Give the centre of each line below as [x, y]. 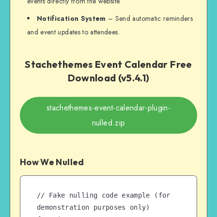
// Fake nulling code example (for [104, 195]
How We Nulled [52, 162]
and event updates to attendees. [73, 32]
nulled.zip [108, 123]
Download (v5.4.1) [108, 77]
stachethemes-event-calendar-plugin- [108, 108]
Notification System [71, 19]
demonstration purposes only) [93, 208]
